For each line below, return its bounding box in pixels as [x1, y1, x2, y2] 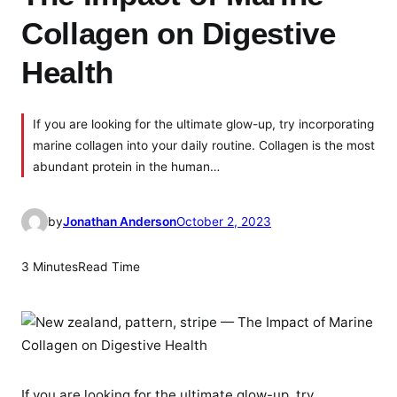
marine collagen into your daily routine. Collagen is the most [33, 137, 375, 152]
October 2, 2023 [176, 214, 271, 229]
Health [21, 54, 113, 90]
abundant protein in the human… [33, 159, 220, 174]
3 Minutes [21, 260, 78, 275]
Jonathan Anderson [63, 214, 176, 229]
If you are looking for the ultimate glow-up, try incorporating [33, 116, 374, 131]
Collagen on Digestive [21, 15, 336, 51]
